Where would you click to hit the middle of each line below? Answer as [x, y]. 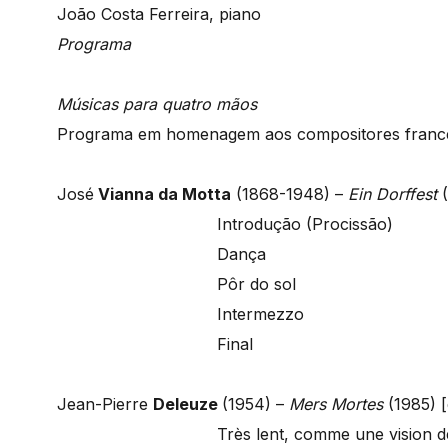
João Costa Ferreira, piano [159, 14]
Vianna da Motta [162, 194]
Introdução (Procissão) [305, 224]
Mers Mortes [333, 404]
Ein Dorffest [395, 194]
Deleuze [187, 404]
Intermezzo [260, 314]
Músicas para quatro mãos [157, 104]
